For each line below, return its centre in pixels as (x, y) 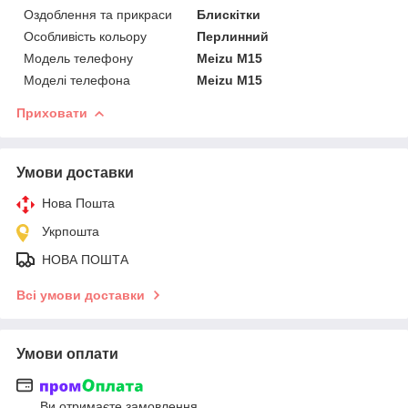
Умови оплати (67, 353)
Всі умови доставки (81, 295)
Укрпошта (71, 231)
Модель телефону (78, 58)
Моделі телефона (77, 80)
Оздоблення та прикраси (98, 14)
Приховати (52, 112)
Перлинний (233, 36)
